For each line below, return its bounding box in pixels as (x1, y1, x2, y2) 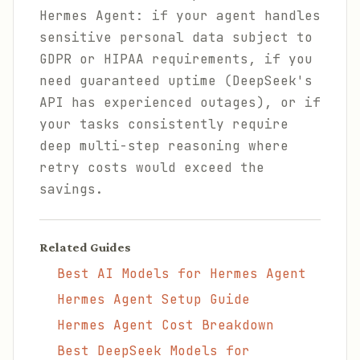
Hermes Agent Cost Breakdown (57, 317, 274, 333)
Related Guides (39, 239, 131, 255)
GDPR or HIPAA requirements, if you (39, 51, 313, 67)
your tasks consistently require (39, 116, 288, 133)
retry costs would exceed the (39, 159, 264, 176)
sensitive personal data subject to (39, 29, 313, 46)
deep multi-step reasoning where (39, 137, 288, 154)
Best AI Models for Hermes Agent (57, 265, 306, 282)
